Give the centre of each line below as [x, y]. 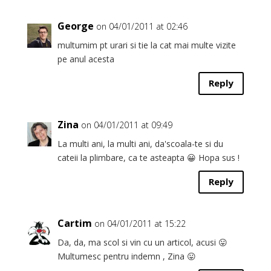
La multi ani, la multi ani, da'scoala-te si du [140, 143]
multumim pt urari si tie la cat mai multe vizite [146, 45]
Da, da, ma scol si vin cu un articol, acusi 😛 [142, 242]
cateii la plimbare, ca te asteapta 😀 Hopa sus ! [148, 157]
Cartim [74, 223]
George [75, 26]
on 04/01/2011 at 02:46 [142, 26]
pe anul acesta [86, 59]
